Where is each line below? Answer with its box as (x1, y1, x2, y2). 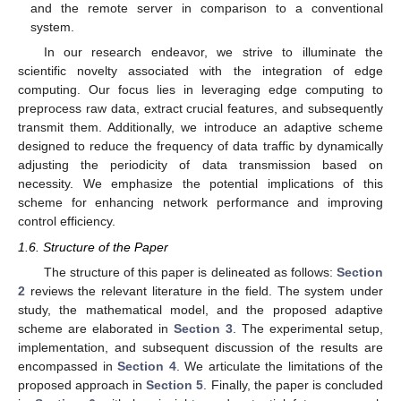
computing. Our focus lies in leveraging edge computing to (18, 82, 383, 98)
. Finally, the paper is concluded (203, 377, 384, 392)
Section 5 (146, 377, 204, 392)
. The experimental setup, (233, 320, 383, 336)
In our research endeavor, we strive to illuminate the (43, 45, 383, 60)
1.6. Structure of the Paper (18, 239, 168, 254)
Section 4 (117, 358, 176, 373)
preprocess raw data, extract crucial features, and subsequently (18, 101, 383, 116)
